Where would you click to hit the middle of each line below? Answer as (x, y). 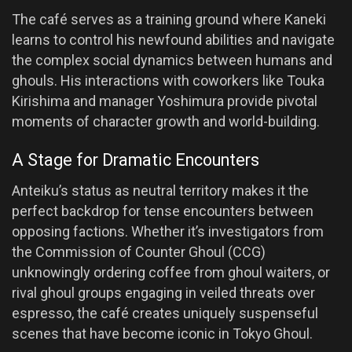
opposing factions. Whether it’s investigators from (168, 232)
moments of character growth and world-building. (166, 121)
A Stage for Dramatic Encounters (136, 160)
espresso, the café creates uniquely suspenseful (165, 313)
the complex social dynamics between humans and (172, 60)
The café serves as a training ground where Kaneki (169, 19)
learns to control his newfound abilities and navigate (173, 39)
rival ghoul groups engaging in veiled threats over (163, 293)
